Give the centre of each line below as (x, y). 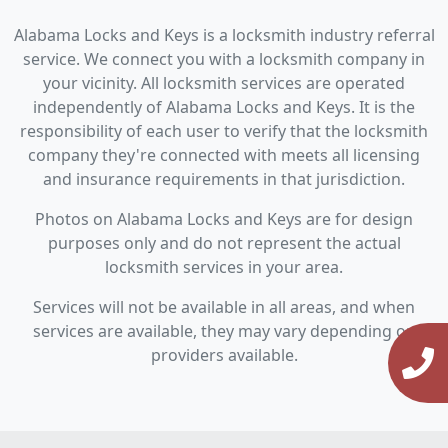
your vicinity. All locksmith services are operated (224, 83)
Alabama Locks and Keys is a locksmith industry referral (224, 35)
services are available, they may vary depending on (224, 331)
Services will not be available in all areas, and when (224, 307)
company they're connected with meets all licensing (224, 155)
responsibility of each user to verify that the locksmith (224, 131)
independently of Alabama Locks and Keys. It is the (224, 107)
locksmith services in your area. (224, 267)
